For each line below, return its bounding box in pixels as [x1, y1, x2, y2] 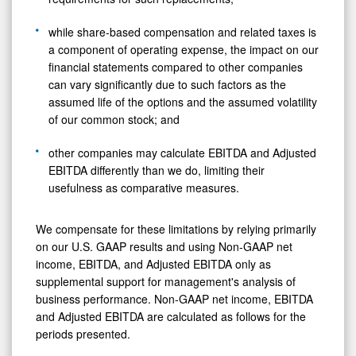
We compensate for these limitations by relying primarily [36, 220, 316, 237]
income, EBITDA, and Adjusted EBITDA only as [36, 255, 271, 272]
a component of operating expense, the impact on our [48, 41, 319, 57]
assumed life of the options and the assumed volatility [48, 93, 317, 110]
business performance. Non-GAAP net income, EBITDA [36, 290, 313, 307]
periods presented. [36, 325, 130, 342]
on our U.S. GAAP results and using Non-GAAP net [36, 238, 292, 254]
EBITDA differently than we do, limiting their [48, 161, 265, 178]
